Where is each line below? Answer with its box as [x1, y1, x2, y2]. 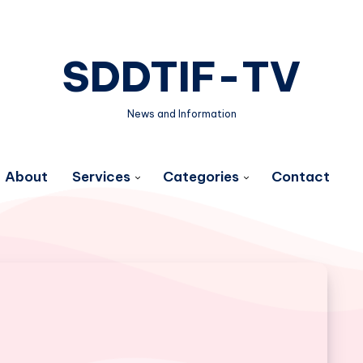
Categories [162, 168, 239, 186]
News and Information [126, 108, 237, 120]
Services [71, 168, 130, 186]
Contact [271, 168, 330, 186]
